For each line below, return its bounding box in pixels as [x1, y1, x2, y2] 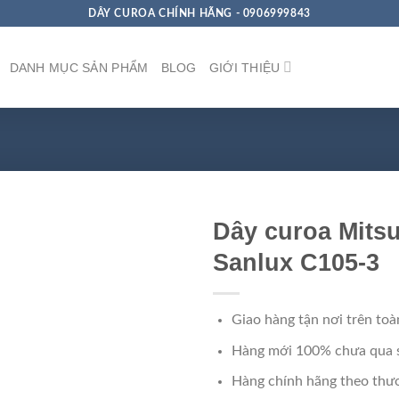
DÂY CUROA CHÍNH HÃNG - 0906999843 [88, 7, 311, 19]
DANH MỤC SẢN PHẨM [9, 60, 149, 75]
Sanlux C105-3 [213, 248, 379, 277]
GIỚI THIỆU [208, 60, 281, 75]
